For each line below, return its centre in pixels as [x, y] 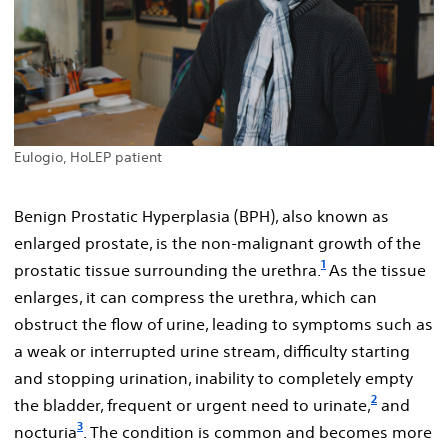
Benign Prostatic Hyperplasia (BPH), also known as [201, 215]
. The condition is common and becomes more [257, 431]
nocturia [45, 431]
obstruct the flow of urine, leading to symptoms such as [223, 323]
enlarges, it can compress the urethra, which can [195, 296]
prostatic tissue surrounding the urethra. [167, 269]
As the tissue [377, 269]
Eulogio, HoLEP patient [88, 156]
